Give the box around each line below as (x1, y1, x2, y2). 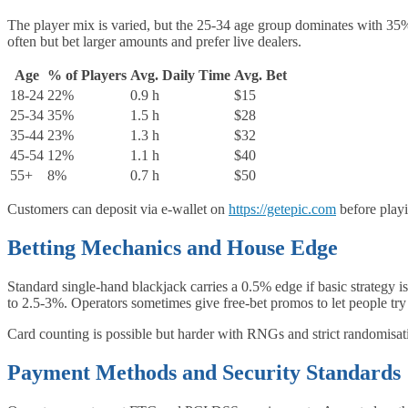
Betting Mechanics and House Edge (7, 235, 338, 260)
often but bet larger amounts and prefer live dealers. (7, 33, 301, 49)
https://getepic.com (229, 200, 336, 217)
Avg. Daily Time (130, 66, 230, 83)
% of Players (47, 66, 127, 83)
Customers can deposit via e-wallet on (7, 200, 229, 217)
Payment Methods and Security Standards (7, 360, 401, 384)
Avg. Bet (234, 66, 287, 83)
